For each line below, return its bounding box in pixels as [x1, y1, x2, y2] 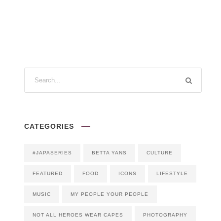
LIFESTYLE [156, 171, 188, 177]
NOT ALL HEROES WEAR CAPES [33, 212, 123, 218]
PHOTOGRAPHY [143, 212, 187, 218]
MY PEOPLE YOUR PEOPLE [71, 191, 148, 197]
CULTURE [147, 150, 173, 156]
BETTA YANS [92, 150, 127, 156]
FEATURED [33, 171, 63, 177]
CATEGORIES [24, 122, 74, 131]
